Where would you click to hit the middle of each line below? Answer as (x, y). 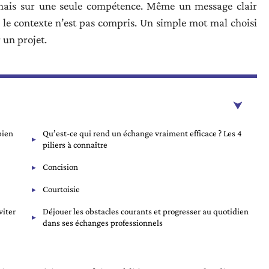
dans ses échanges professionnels (103, 223)
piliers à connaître (75, 145)
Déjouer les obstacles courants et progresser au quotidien (146, 211)
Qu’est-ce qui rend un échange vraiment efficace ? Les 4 (142, 133)
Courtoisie (61, 189)
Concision (60, 167)
